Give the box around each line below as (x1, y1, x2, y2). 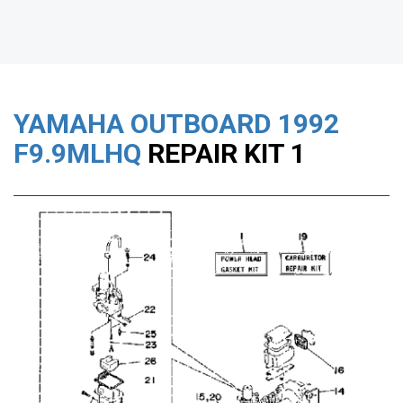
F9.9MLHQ (13, 138, 141, 170)
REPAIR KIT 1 (141, 138, 306, 170)
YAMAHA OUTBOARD (13, 108, 272, 140)
